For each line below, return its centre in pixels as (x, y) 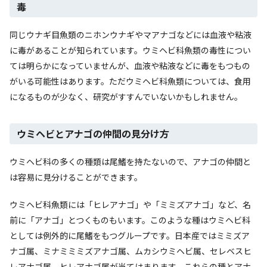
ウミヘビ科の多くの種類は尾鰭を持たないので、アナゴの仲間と (130, 161)
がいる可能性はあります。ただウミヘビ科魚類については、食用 (130, 81)
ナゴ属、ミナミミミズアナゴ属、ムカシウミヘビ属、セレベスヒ (131, 251)
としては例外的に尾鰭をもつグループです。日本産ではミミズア (130, 235)
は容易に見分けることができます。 (76, 177)
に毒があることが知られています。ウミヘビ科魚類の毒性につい (130, 50)
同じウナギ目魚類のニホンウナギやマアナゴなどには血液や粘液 (131, 34)
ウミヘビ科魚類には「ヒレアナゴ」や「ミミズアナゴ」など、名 (130, 204)
